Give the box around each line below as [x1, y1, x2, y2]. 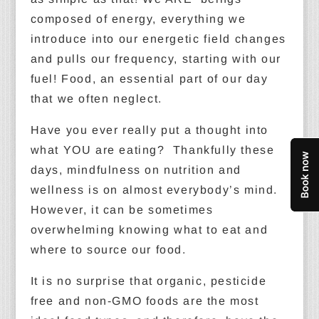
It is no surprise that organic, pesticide [30, 275, 267, 287]
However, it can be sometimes [30, 204, 214, 216]
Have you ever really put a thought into [30, 124, 268, 136]
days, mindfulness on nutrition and [30, 164, 241, 176]
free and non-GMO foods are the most [30, 295, 259, 307]
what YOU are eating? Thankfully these [30, 144, 275, 156]
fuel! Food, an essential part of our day [30, 73, 268, 85]
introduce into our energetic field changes [30, 33, 286, 45]
